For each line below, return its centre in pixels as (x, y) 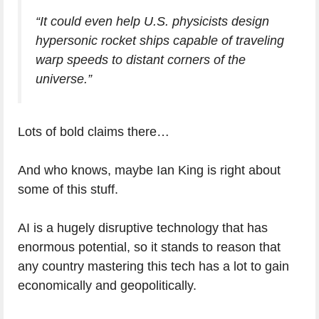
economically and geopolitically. (107, 286)
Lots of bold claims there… (94, 132)
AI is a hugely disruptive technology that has (143, 228)
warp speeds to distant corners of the (141, 60)
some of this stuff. (68, 190)
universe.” (64, 79)
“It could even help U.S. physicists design (152, 22)
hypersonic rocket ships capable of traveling (160, 41)
